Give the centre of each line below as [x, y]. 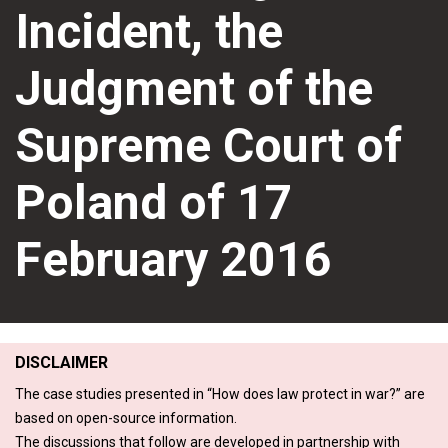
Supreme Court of [208, 145]
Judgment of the [194, 88]
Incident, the [149, 31]
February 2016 [173, 259]
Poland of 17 [154, 202]
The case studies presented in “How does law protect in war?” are [220, 393]
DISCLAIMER [61, 362]
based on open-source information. [126, 417]
